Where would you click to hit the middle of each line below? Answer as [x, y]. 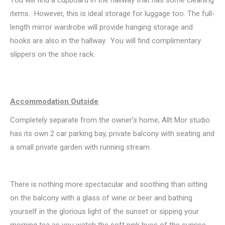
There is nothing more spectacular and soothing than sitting [109, 184]
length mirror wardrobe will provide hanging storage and [101, 27]
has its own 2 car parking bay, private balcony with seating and [112, 133]
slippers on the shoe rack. [52, 54]
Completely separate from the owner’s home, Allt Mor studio [110, 120]
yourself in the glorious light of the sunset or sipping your [104, 211]
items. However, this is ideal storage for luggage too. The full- [113, 13]
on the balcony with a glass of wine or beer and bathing [101, 198]
